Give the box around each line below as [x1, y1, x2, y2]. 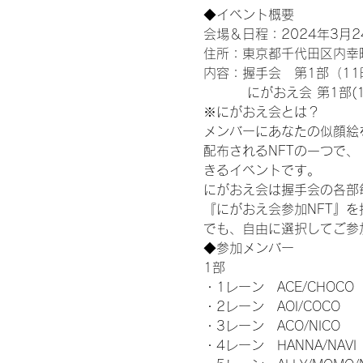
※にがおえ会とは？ [203, 105, 320, 118]
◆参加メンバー [203, 241, 294, 254]
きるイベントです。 [203, 163, 320, 177]
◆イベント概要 [203, 7, 297, 21]
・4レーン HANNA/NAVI [203, 338, 357, 352]
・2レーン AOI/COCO [203, 299, 340, 313]
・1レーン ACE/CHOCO [203, 280, 354, 293]
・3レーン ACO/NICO [203, 318, 340, 332]
